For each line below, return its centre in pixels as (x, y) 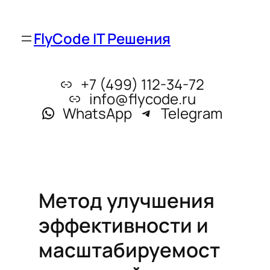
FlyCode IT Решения (102, 38)
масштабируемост (129, 250)
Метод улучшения (127, 200)
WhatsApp (97, 113)
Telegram (191, 113)
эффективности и (124, 225)
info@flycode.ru (142, 99)
